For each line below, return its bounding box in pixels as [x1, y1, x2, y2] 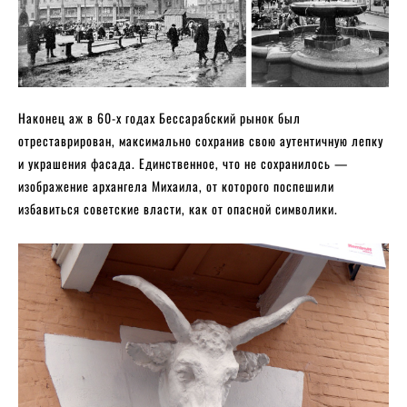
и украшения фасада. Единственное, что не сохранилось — [18, 154, 348, 174]
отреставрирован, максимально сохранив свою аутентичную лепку [18, 131, 383, 151]
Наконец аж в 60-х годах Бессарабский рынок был [18, 108, 301, 128]
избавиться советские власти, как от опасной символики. [18, 199, 342, 219]
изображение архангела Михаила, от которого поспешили [18, 176, 334, 196]
